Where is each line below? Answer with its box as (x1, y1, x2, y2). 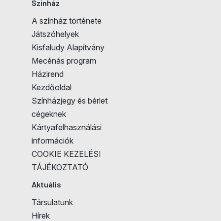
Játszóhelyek (32, 29, 79, 39)
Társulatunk (32, 197, 73, 207)
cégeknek (32, 109, 66, 119)
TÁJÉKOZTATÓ (32, 162, 88, 172)
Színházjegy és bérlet (32, 96, 108, 106)
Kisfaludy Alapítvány (32, 42, 105, 52)
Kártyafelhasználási (32, 122, 102, 132)
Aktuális (32, 180, 61, 189)
